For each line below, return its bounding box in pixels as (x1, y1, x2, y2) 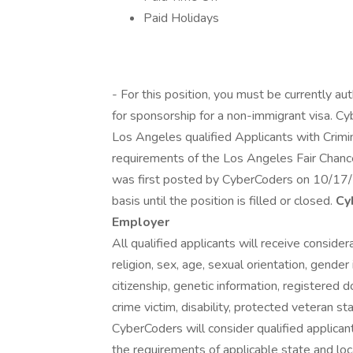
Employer (112, 214, 169, 231)
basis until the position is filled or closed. (112, 192, 336, 210)
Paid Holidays (143, 9, 219, 27)
